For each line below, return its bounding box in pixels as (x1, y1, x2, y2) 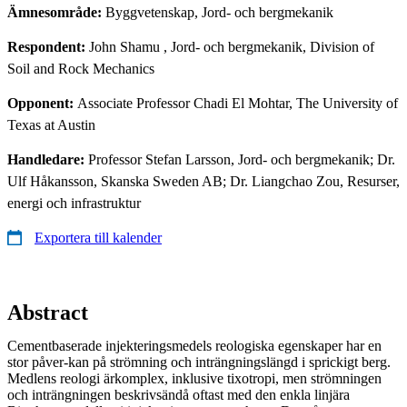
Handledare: (7, 151, 88, 167)
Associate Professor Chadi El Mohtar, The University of (77, 94, 398, 111)
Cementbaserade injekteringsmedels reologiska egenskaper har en (7, 337, 382, 353)
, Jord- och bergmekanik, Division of (160, 38, 374, 55)
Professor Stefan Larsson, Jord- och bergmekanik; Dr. (88, 151, 395, 167)
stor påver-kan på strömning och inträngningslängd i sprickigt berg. (7, 353, 391, 370)
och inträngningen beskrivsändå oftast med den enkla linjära (7, 386, 350, 402)
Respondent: (7, 38, 89, 55)
